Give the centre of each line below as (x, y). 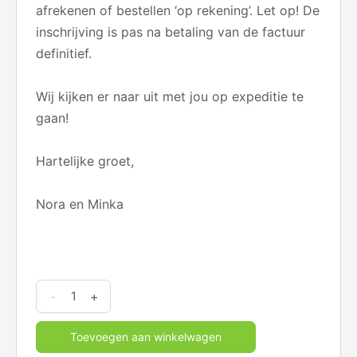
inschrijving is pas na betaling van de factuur (171, 32)
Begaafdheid (76, 333)
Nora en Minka (80, 204)
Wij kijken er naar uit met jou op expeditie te (170, 97)
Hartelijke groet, (85, 161)
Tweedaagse (76, 290)
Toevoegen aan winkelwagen (146, 337)
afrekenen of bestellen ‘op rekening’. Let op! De (178, 11)
